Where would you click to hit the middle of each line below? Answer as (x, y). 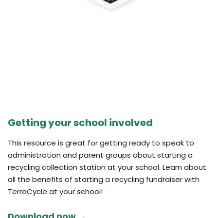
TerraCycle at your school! (55, 191)
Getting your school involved (81, 123)
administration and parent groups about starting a (100, 155)
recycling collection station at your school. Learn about (107, 167)
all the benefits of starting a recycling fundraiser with (104, 179)
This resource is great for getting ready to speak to (101, 143)
